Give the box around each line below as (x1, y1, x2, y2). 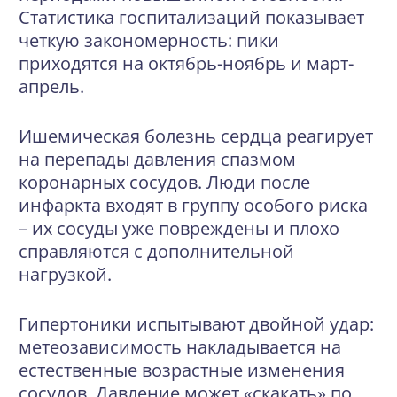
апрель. (19, 74, 84, 98)
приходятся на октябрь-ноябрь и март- (19, 51, 354, 75)
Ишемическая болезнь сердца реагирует (19, 124, 373, 148)
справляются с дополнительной (19, 239, 294, 263)
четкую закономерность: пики (19, 28, 279, 52)
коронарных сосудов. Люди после (19, 170, 310, 194)
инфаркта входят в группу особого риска (19, 193, 368, 217)
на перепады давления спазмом (19, 147, 296, 171)
